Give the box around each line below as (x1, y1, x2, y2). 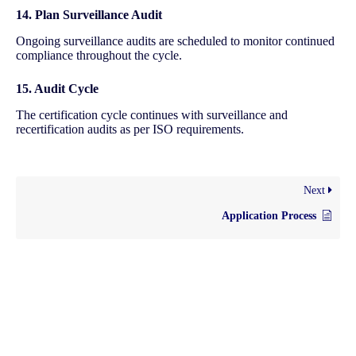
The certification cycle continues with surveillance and (16, 107, 288, 122)
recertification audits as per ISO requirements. (16, 122, 244, 136)
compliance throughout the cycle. (16, 48, 182, 62)
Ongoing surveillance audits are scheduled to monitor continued (16, 33, 335, 48)
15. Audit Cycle (16, 81, 99, 95)
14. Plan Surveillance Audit (16, 8, 162, 22)
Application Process (222, 209, 316, 222)
